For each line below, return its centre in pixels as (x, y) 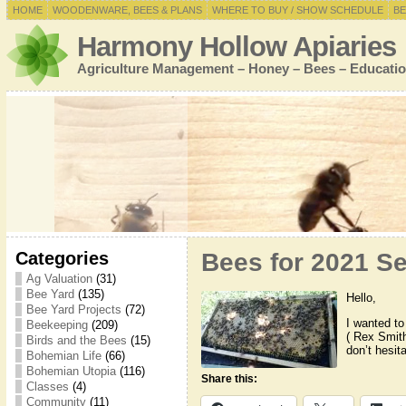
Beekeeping (57, 325)
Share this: (229, 378)
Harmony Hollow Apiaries (236, 47)
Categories (62, 258)
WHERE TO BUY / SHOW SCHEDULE (297, 10)
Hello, (361, 297)
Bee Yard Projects (73, 309)
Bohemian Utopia (71, 371)
